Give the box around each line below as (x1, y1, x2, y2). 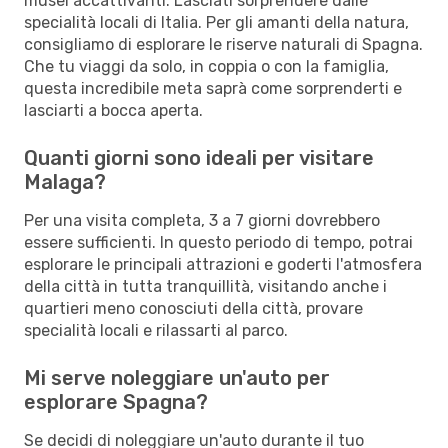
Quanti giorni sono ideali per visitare (24, 145, 374, 170)
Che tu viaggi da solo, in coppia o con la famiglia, (24, 56, 389, 76)
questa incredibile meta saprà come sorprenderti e (24, 78, 402, 98)
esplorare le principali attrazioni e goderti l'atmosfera (24, 254, 422, 274)
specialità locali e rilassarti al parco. (24, 320, 288, 340)
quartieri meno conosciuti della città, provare (24, 298, 363, 318)
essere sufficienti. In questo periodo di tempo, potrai (24, 232, 413, 252)
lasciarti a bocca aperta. (24, 100, 203, 120)
